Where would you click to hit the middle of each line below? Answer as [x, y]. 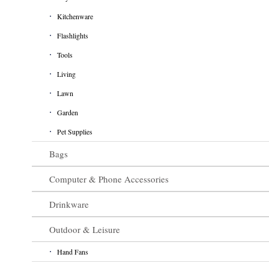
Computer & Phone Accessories [109, 179]
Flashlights [72, 35]
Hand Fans [72, 251]
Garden [67, 112]
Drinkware [69, 204]
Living [66, 74]
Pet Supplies [74, 131]
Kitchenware [75, 16]
